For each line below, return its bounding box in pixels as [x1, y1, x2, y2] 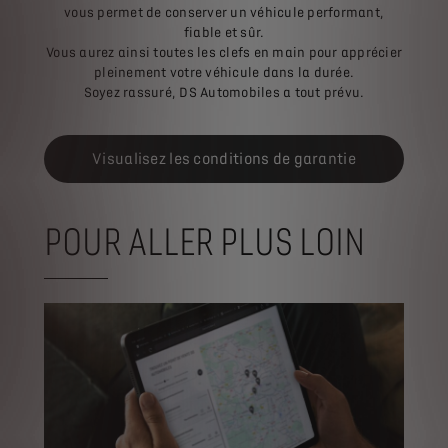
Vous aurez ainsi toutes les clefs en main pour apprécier [46, 44, 402, 60]
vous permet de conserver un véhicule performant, [64, 4, 384, 20]
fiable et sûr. [183, 24, 265, 40]
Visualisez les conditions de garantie [92, 149, 356, 168]
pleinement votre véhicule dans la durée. [94, 64, 354, 80]
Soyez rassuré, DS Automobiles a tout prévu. [83, 84, 365, 100]
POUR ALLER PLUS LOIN [44, 220, 365, 264]
